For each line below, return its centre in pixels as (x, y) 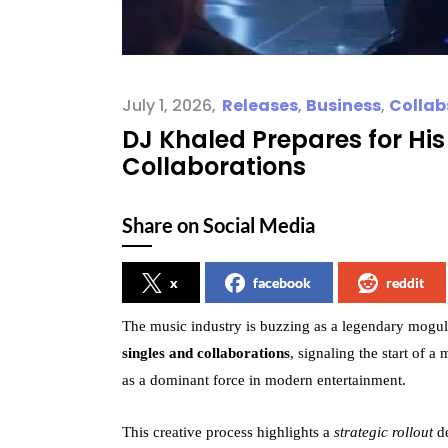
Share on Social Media (218, 225)
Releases (260, 105)
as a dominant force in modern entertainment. (264, 380)
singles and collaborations (206, 353)
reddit (405, 282)
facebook (282, 282)
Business (343, 105)
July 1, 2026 (167, 105)
